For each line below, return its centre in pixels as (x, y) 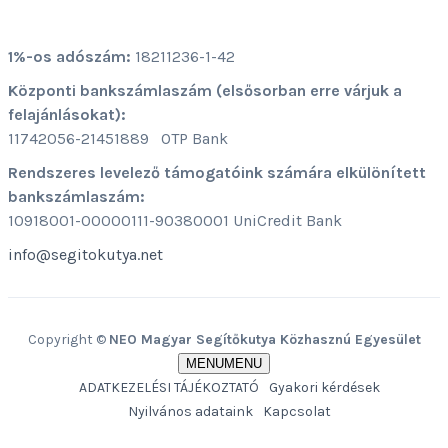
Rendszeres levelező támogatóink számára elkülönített (217, 172)
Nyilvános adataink (190, 411)
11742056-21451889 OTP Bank (118, 138)
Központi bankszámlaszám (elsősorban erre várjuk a (205, 90)
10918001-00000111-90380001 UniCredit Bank (175, 220)
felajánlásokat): (67, 114)
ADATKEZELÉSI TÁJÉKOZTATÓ (168, 387)
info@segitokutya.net (85, 254)
